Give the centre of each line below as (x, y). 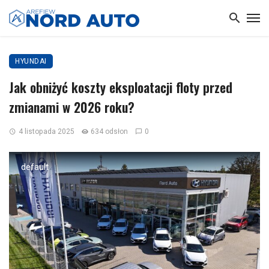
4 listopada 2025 (46, 131)
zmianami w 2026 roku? (72, 107)
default (35, 167)
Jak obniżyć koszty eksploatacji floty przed (121, 87)
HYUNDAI (31, 61)
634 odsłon (110, 131)
